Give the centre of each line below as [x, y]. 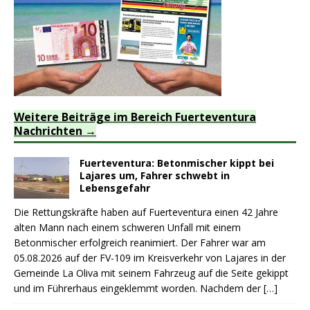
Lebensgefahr [115, 188]
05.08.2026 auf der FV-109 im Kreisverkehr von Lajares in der [150, 258]
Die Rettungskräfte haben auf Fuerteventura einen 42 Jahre [146, 212]
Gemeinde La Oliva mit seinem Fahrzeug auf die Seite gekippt [151, 273]
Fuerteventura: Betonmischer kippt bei [177, 163]
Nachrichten [48, 131]
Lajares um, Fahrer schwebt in [155, 176]
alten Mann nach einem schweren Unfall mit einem [127, 228]
